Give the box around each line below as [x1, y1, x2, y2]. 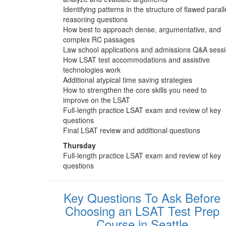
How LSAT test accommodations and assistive [63, 54, 210, 65]
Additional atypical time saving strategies [63, 74, 192, 85]
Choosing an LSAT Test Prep [65, 201, 219, 219]
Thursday [63, 140, 96, 150]
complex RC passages [63, 34, 135, 44]
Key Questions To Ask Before [64, 188, 220, 206]
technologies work [63, 64, 121, 75]
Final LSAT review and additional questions [63, 125, 200, 135]
